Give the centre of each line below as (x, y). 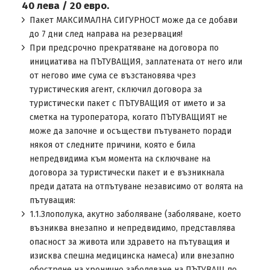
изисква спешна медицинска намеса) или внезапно (132, 256)
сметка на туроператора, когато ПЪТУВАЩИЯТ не (128, 117)
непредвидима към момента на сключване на (120, 159)
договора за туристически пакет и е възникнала (127, 173)
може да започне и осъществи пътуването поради (130, 131)
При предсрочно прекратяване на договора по (124, 48)
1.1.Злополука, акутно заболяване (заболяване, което (135, 214)
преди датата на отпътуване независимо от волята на (136, 187)
